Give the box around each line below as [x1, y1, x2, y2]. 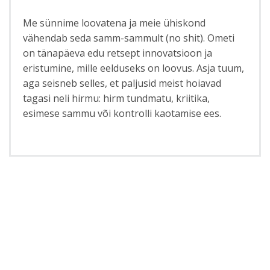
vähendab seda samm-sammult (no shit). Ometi [23, 31, 235, 45]
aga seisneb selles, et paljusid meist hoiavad [23, 76, 222, 90]
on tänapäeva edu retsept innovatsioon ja [23, 46, 213, 60]
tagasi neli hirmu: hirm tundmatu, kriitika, [23, 91, 210, 105]
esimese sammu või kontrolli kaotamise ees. [23, 106, 222, 120]
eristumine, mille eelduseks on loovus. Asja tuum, [23, 61, 245, 75]
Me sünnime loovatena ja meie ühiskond [23, 16, 206, 30]
